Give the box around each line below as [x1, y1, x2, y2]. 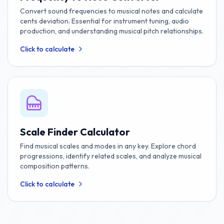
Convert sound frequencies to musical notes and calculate [19, 6, 203, 15]
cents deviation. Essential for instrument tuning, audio [19, 16, 189, 25]
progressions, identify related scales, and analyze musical [19, 151, 201, 160]
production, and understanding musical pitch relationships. [19, 26, 203, 35]
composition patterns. [19, 161, 89, 170]
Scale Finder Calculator [19, 125, 130, 138]
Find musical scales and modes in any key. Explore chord [19, 141, 196, 150]
